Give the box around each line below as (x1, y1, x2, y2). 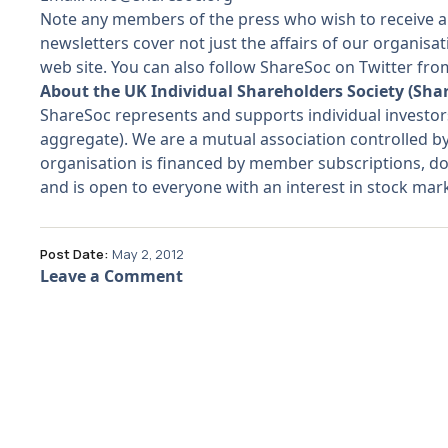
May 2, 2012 (112, 244, 184, 263)
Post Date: (40, 244, 109, 263)
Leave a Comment (40, 264, 183, 287)
